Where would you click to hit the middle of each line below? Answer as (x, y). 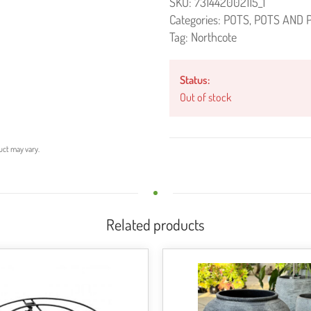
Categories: (196, 19)
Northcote (214, 37)
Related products (155, 224)
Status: (195, 79)
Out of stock (205, 97)
